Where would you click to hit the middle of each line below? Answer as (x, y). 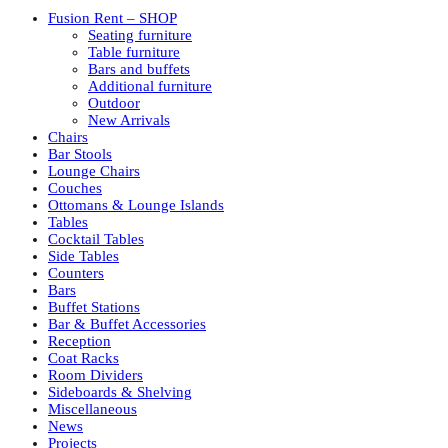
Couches (75, 187)
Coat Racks (83, 357)
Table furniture (134, 51)
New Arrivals (129, 119)
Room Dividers (95, 374)
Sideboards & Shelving (120, 391)
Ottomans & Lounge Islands (136, 204)
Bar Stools (80, 153)
